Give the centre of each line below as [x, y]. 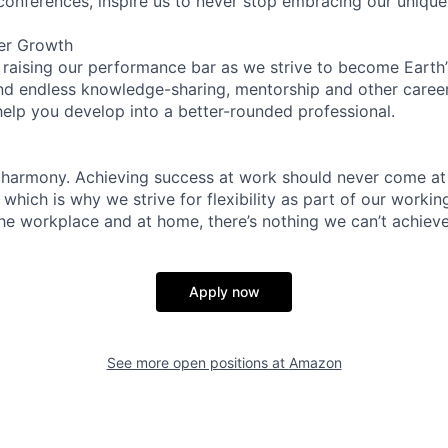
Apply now [224, 291]
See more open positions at [197, 362]
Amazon [315, 362]
